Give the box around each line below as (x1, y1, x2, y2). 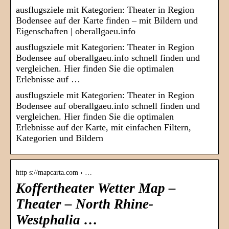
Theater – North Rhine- (16, 196, 153, 212)
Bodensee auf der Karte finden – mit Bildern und (16, 15, 198, 26)
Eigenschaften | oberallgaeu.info (16, 26, 135, 37)
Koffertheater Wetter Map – (16, 180, 176, 196)
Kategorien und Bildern (16, 133, 103, 144)
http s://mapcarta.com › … (16, 169, 92, 177)
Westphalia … (16, 212, 98, 228)
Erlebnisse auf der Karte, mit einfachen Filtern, (16, 122, 191, 133)
